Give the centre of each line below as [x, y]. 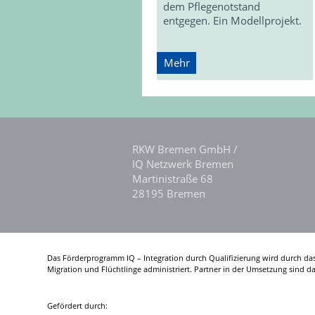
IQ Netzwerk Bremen [183, 164]
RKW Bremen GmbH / [185, 149]
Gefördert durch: [78, 306]
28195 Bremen [169, 194]
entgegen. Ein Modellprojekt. [233, 20]
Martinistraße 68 [173, 179]
